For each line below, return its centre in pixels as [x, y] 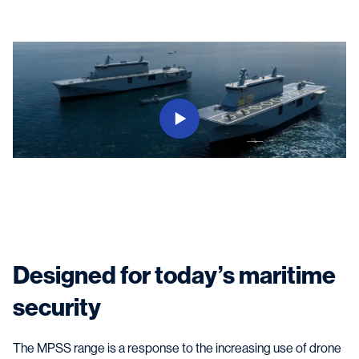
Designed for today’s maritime [174, 276]
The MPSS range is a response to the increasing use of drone [177, 349]
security [57, 308]
